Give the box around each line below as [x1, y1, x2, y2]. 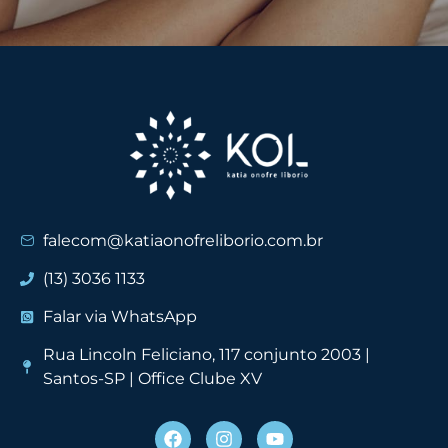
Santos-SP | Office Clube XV [42, 368, 262, 388]
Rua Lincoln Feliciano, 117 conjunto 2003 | [42, 344, 370, 364]
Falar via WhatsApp [42, 306, 197, 326]
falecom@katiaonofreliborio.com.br [42, 230, 323, 250]
